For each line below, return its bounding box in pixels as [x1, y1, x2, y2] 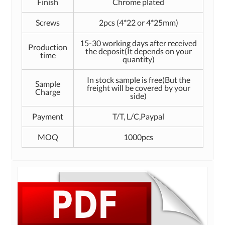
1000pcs [124, 132, 153, 142]
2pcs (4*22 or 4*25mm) [98, 18, 178, 28]
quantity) [122, 54, 155, 64]
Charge [35, 87, 60, 97]
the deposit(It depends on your [85, 46, 192, 56]
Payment [32, 111, 63, 122]
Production [28, 42, 67, 52]
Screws [36, 18, 60, 28]
